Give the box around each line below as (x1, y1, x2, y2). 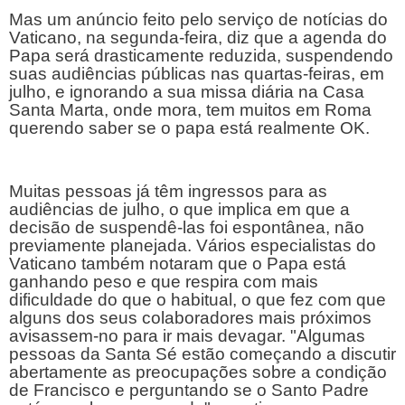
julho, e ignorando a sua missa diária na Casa (9, 81, 364, 101)
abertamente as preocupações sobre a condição (9, 363, 387, 382)
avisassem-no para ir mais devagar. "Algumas (9, 326, 365, 346)
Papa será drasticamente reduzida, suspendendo (9, 45, 393, 65)
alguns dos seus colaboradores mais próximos (9, 308, 372, 328)
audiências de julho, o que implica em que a (9, 200, 350, 220)
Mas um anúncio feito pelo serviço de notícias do (9, 9, 388, 29)
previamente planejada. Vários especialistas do (9, 236, 376, 256)
